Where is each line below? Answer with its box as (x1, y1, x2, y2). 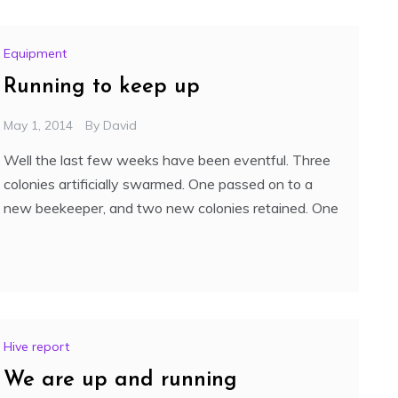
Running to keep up (4, 76, 200, 99)
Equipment (4, 45, 67, 62)
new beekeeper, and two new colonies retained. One (4, 199, 338, 218)
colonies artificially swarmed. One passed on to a (4, 175, 313, 194)
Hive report (4, 338, 69, 355)
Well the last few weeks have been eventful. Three (4, 151, 330, 170)
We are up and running (4, 370, 237, 392)
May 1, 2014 (4, 117, 73, 134)
